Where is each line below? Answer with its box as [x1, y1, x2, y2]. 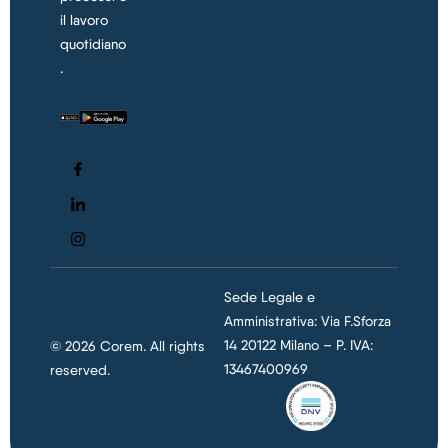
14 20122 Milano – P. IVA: [224, 337, 373, 354]
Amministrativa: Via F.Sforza [224, 313, 391, 330]
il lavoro [60, 12, 108, 29]
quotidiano [60, 36, 126, 53]
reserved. [50, 362, 110, 379]
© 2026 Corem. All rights [50, 338, 205, 355]
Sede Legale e [224, 289, 315, 306]
